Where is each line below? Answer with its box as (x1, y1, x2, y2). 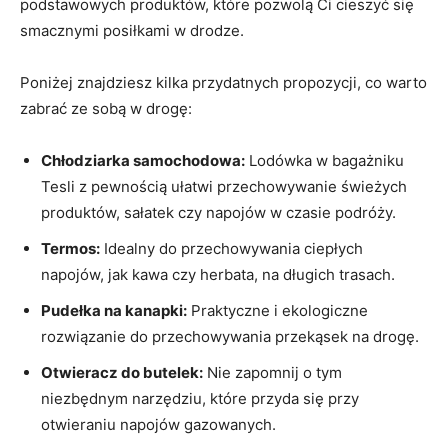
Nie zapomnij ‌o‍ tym (203, 362, 342, 382)
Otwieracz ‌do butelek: (41, 362, 203, 382)
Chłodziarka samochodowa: (41, 150, 245, 170)
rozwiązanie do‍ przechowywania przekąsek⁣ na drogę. (41, 326, 419, 346)
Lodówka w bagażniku (245, 150, 404, 170)
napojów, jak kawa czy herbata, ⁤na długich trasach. (41, 264, 395, 284)
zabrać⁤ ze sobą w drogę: (20, 98, 192, 118)
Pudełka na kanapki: (41, 300, 187, 320)
